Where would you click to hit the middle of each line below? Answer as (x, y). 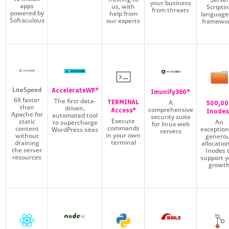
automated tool (75, 115)
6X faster (27, 100)
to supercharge (75, 122)
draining (27, 143)
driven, (75, 108)
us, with (123, 6)
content (27, 128)
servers (170, 131)
